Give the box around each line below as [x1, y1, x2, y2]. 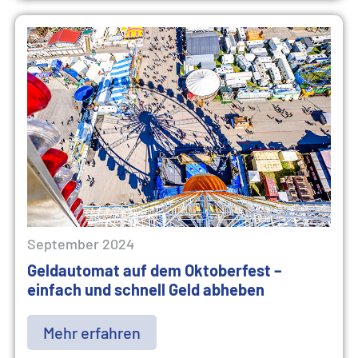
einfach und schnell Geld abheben [27, 280, 265, 299]
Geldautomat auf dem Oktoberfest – [27, 261, 282, 280]
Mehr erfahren [43, 323, 141, 342]
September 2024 [27, 235, 134, 253]
